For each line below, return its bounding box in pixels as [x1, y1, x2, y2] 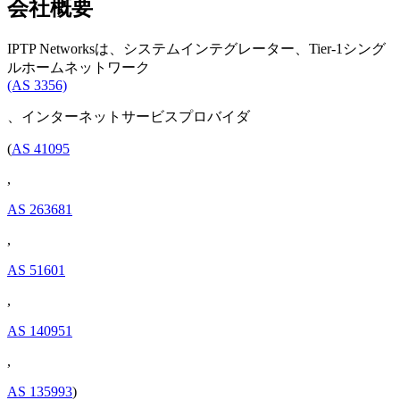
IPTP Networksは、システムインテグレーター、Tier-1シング [7, 40, 386, 56]
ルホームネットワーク [7, 59, 150, 75]
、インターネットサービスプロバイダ [7, 108, 250, 124]
